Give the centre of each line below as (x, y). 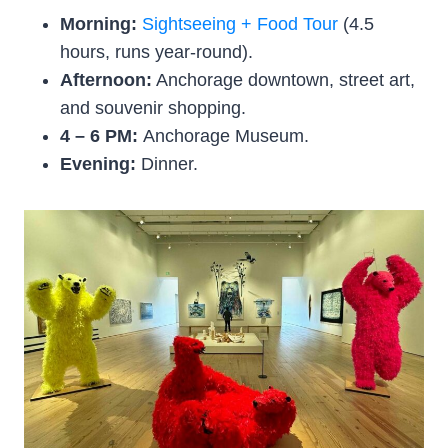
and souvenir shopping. (153, 107)
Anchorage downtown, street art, (283, 79)
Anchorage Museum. (226, 135)
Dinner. (167, 163)
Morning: (101, 23)
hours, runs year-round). (156, 51)
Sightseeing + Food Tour (240, 23)
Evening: (98, 163)
